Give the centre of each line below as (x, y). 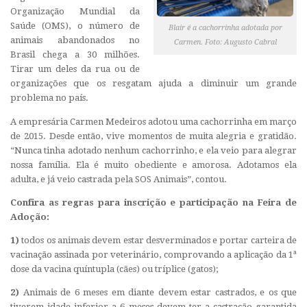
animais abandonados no (75, 40)
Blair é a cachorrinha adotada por (225, 28)
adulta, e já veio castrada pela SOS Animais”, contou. (119, 179)
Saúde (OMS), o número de (75, 26)
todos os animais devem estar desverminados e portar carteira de (158, 240)
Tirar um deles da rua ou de (75, 69)
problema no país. (49, 98)
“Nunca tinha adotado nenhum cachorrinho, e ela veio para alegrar (153, 150)
